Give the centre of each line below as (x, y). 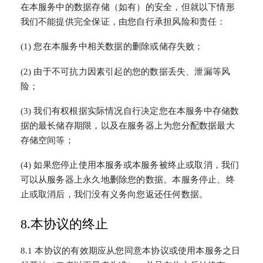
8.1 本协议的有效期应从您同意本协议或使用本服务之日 (130, 251)
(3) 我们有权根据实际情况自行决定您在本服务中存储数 (130, 111)
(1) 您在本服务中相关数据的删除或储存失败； (112, 47)
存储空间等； (47, 141)
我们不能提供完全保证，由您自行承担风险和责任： (123, 22)
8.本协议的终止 (64, 225)
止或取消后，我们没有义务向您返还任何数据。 (114, 195)
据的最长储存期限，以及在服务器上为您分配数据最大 (127, 126)
